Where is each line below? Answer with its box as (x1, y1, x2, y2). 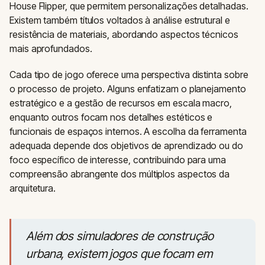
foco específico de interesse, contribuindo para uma (9, 154, 226, 166)
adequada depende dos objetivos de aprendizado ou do (9, 140, 243, 151)
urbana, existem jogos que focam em (26, 247, 212, 261)
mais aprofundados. (9, 43, 92, 54)
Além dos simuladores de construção (26, 229, 214, 243)
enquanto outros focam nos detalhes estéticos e (9, 111, 213, 123)
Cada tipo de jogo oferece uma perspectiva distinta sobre (9, 69, 248, 80)
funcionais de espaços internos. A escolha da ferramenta (9, 125, 247, 137)
